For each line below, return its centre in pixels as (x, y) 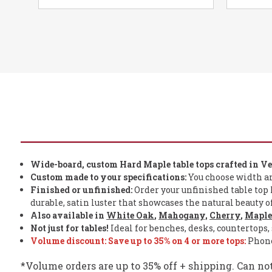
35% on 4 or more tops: (200, 241)
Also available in (68, 216)
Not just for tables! (70, 228)
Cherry (225, 216)
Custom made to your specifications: (109, 177)
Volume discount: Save (80, 241)
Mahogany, (183, 216)
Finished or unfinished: (82, 190)
